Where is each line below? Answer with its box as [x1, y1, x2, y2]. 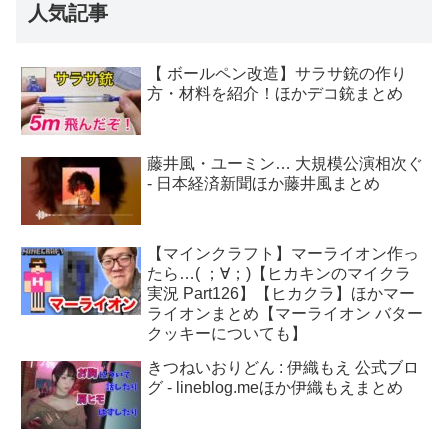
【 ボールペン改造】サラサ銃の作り [147, 65, 408, 83]
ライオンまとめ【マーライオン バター [147, 305, 424, 323]
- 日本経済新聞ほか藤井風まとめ [147, 175, 381, 193]
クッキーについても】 [147, 325, 307, 343]
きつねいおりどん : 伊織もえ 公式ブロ [147, 359, 420, 377]
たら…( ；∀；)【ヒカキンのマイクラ [147, 265, 412, 283]
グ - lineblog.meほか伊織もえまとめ [147, 379, 404, 397]
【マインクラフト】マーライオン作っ [147, 245, 420, 263]
